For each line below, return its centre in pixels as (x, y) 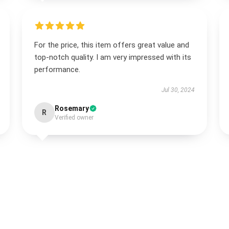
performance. (57, 70)
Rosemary (72, 108)
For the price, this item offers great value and (111, 45)
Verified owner (74, 118)
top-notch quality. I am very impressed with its (112, 57)
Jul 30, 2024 (178, 90)
